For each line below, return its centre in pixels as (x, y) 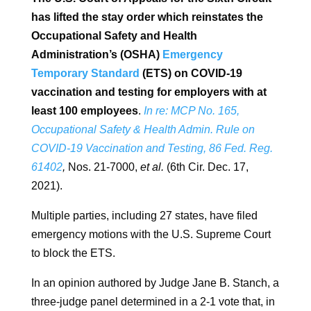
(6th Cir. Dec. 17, (206, 167)
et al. (152, 167)
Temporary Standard (85, 74)
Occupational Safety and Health (114, 36)
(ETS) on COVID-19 (191, 74)
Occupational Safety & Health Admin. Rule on (143, 130)
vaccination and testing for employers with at (149, 92)
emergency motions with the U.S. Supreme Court (151, 235)
